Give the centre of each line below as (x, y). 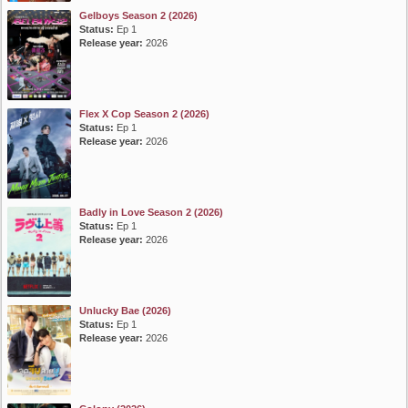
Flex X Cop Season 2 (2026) (144, 114)
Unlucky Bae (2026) (125, 311)
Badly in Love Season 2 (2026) (151, 213)
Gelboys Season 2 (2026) (138, 16)
